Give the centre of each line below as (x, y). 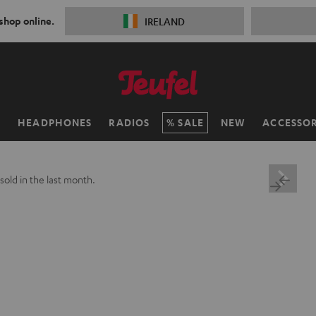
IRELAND (165, 21)
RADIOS (129, 122)
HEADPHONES (55, 122)
